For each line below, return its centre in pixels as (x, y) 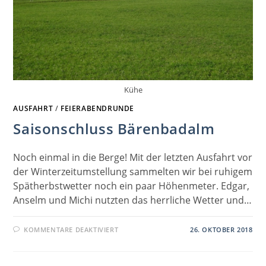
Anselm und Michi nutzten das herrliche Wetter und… (133, 200)
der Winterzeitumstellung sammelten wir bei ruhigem (133, 171)
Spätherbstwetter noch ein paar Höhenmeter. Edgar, (132, 186)
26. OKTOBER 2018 (221, 229)
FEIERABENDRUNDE (98, 108)
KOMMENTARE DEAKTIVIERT (71, 229)
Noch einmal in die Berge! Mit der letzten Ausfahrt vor (133, 157)
